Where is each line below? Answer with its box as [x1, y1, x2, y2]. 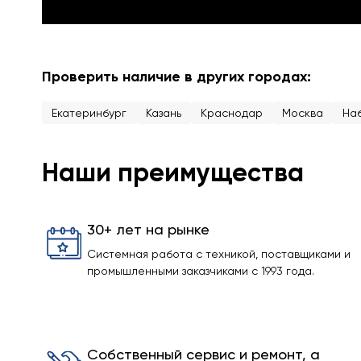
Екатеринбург [52, 106, 127, 119]
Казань [146, 106, 181, 119]
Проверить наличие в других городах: [42, 68, 311, 85]
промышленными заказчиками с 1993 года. [87, 264, 314, 277]
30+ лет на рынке [87, 221, 210, 238]
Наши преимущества [42, 157, 304, 188]
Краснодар [201, 106, 263, 119]
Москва [282, 106, 323, 119]
